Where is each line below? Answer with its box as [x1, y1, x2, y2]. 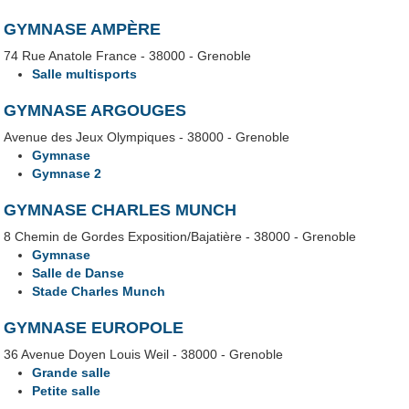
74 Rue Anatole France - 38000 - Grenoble [4, 47, 252, 63]
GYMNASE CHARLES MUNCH [4, 201, 237, 220]
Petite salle [32, 383, 101, 399]
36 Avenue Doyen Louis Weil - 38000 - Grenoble [4, 347, 284, 362]
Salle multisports [32, 66, 138, 81]
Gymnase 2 [32, 166, 102, 182]
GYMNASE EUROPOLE [4, 319, 184, 338]
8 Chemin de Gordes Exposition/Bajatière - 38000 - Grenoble [4, 229, 357, 245]
